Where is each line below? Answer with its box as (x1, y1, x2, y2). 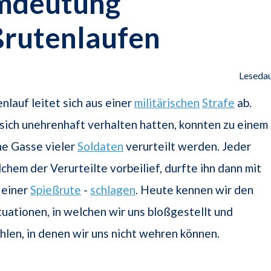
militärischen (134, 96, 200, 110)
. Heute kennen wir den (135, 183, 253, 197)
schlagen (90, 183, 135, 197)
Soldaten (77, 139, 123, 154)
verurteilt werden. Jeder (123, 139, 251, 154)
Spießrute (30, 183, 81, 197)
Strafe (202, 96, 235, 110)
